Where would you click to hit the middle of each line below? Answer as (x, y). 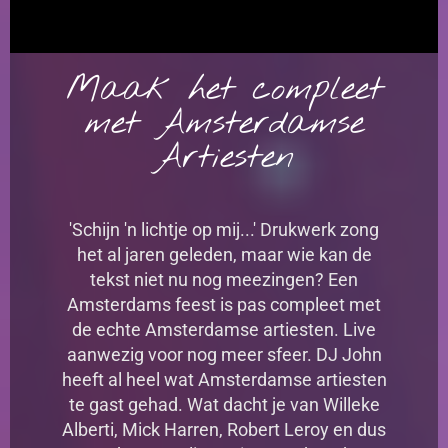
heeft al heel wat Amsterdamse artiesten (224, 380)
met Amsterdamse (224, 124)
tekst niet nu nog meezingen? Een (224, 280)
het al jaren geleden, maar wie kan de (224, 255)
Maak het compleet (224, 90)
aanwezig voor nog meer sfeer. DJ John (224, 355)
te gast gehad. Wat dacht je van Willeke (224, 405)
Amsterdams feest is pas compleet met (224, 305)
